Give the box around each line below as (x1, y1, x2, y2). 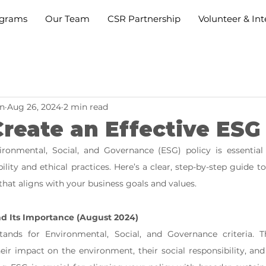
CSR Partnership (107, 13, 180, 24)
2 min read (64, 101, 108, 112)
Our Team (45, 13, 90, 24)
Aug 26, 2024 (7, 101, 61, 112)
